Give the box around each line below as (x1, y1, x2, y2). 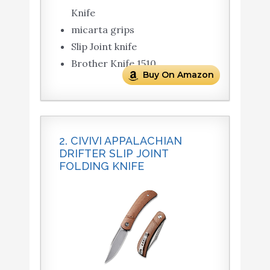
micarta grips (71, 24, 134, 36)
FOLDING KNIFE (58, 160, 144, 173)
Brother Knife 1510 (71, 57, 156, 70)
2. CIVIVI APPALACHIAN (58, 134, 182, 148)
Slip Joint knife (71, 40, 137, 53)
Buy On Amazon (143, 69, 215, 81)
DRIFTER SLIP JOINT (58, 147, 168, 160)
